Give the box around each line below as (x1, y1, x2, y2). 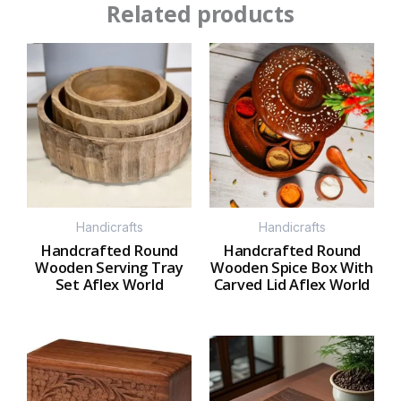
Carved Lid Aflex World (213, 274, 371, 295)
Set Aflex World (55, 274, 164, 295)
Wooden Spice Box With (210, 257, 373, 278)
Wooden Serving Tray (35, 257, 183, 278)
